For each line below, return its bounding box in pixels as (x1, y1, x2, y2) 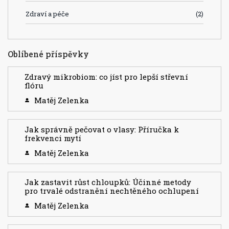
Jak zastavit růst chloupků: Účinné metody (25, 176, 191, 187)
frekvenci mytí (25, 132, 81, 143)
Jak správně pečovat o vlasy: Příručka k (25, 124, 179, 134)
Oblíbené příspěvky (8, 48, 89, 59)
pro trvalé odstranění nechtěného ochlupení (25, 185, 199, 196)
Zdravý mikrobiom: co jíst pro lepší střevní (25, 71, 188, 82)
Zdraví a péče (26, 9, 69, 18)
